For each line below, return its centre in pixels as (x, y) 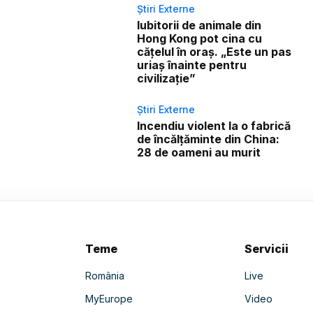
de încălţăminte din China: (209, 139)
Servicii (267, 249)
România (104, 276)
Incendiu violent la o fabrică (214, 126)
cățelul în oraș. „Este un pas (214, 52)
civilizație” (167, 79)
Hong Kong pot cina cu (200, 39)
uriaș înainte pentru (192, 65)
